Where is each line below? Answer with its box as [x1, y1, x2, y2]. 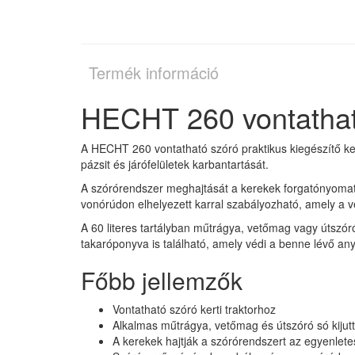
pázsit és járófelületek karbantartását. [81, 155, 269, 172]
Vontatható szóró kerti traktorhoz [113, 300, 276, 317]
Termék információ [89, 60, 219, 84]
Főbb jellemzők [81, 262, 242, 297]
